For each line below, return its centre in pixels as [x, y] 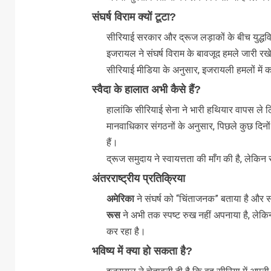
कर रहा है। [126, 231]
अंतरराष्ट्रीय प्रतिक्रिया [138, 178]
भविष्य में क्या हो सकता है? [142, 251]
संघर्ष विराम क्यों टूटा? [134, 17]
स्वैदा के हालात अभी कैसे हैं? [146, 89]
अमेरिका [120, 198]
